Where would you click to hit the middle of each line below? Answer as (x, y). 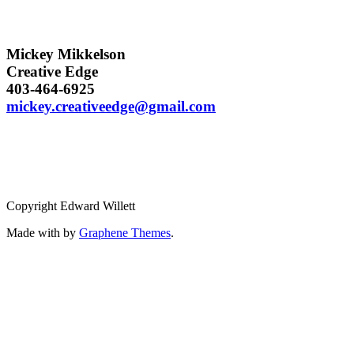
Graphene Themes (125, 233)
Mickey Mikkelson (66, 54)
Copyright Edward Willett (71, 206)
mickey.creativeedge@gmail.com (111, 106)
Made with (35, 233)
